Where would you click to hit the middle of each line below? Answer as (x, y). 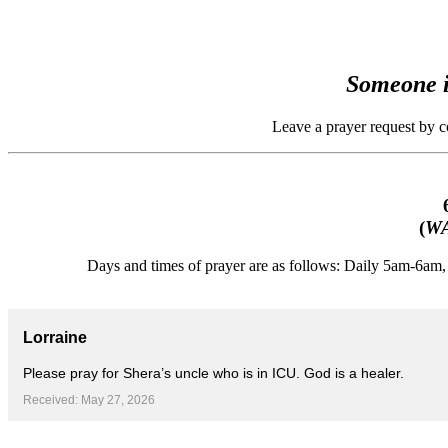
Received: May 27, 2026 (89, 400)
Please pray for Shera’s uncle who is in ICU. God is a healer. (213, 373)
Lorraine (55, 338)
